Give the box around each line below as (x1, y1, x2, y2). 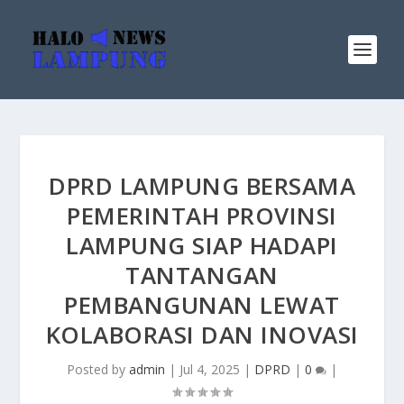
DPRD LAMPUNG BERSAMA (49, 170, 355, 202)
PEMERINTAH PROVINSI (67, 199, 337, 232)
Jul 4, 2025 (179, 361, 240, 378)
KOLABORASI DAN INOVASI (45, 318, 359, 351)
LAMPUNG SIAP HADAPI (66, 229, 338, 262)
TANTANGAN (125, 259, 279, 291)
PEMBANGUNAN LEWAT (64, 289, 340, 321)
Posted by (67, 361, 129, 378)
